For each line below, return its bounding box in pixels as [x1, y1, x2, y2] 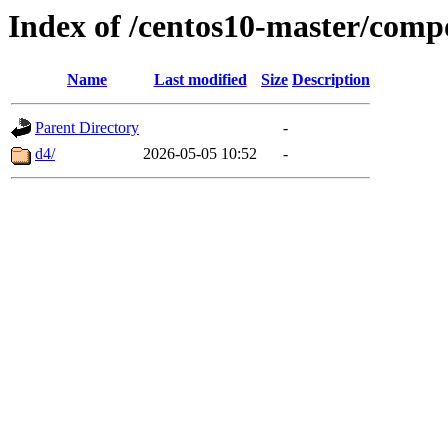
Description [292, 71, 370, 89]
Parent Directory [35, 119, 139, 137]
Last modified [153, 71, 247, 89]
